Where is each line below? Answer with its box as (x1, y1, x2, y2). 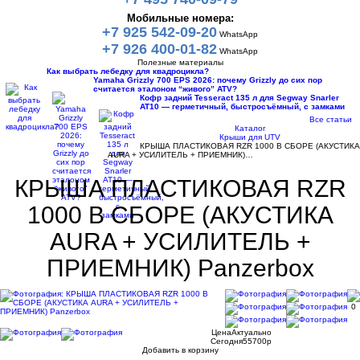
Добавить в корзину (141, 346, 219, 355)
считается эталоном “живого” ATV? (93, 84, 237, 94)
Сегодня (211, 337, 243, 346)
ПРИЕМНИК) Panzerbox (46, 255, 314, 282)
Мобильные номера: (126, 12, 234, 25)
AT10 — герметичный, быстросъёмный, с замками (140, 102, 345, 112)
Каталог (234, 124, 266, 133)
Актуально (231, 328, 272, 337)
